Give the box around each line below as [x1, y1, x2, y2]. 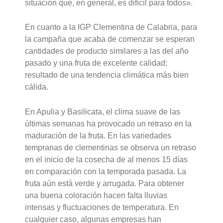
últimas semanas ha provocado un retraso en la [25, 119, 192, 128]
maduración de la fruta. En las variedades [25, 131, 172, 140]
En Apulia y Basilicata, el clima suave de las [25, 107, 181, 116]
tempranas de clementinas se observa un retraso [25, 143, 197, 152]
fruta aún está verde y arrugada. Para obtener [25, 179, 185, 188]
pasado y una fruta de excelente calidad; [25, 59, 168, 68]
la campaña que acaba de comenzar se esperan [25, 35, 195, 44]
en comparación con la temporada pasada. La [25, 167, 187, 176]
